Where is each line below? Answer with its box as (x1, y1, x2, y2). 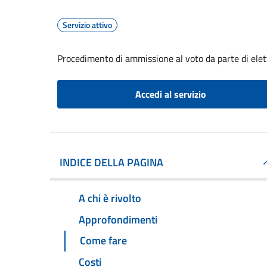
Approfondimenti (79, 211, 157, 228)
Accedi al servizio (135, 87, 206, 101)
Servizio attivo (63, 18, 112, 31)
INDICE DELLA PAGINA (60, 154, 163, 170)
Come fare (80, 232, 127, 249)
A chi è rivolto (79, 190, 141, 206)
